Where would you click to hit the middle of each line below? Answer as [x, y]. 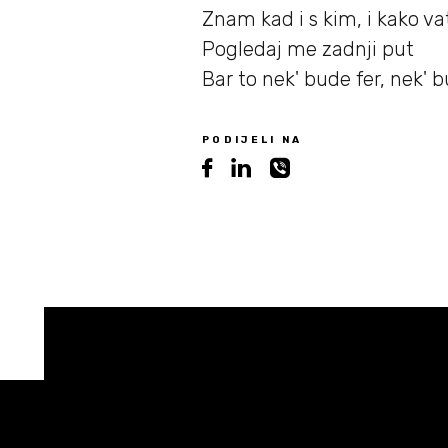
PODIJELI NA [252, 140]
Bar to [232, 79]
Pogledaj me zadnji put [308, 49]
